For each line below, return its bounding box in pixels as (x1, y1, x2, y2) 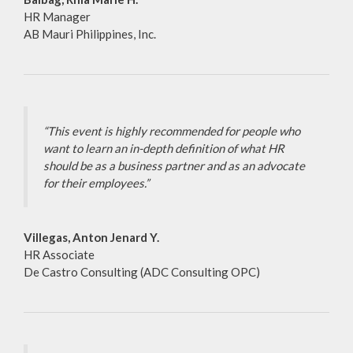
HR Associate (24, 247, 95, 262)
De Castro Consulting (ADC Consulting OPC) (24, 265, 260, 280)
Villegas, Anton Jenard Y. (24, 230, 159, 245)
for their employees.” (43, 176, 149, 191)
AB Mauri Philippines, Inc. (24, 27, 156, 42)
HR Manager (24, 9, 91, 24)
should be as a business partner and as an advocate (43, 158, 305, 173)
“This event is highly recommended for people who (43, 124, 300, 139)
